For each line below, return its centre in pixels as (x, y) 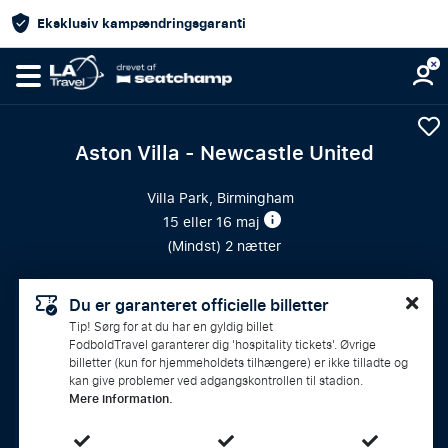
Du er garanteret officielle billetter (199, 306)
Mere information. (121, 399)
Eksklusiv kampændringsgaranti (141, 23)
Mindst (194, 246)
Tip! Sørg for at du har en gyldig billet (171, 327)
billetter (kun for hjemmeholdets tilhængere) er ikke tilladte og (238, 363)
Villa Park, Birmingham (224, 198)
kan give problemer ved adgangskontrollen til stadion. (216, 381)
